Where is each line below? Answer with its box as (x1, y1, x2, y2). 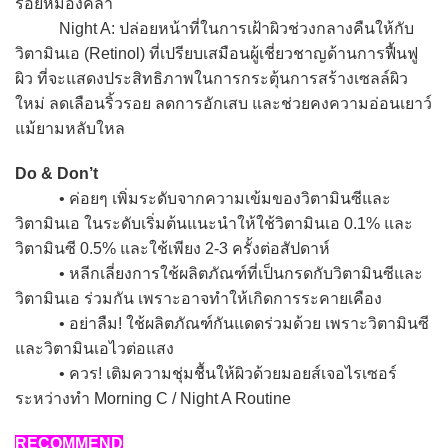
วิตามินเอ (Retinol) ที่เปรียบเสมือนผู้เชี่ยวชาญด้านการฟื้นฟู (15, 45, 418, 63)
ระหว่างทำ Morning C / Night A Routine (15, 390, 291, 408)
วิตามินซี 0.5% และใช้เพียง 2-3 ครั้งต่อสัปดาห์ (15, 240, 330, 258)
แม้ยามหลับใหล (15, 120, 125, 138)
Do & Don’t (15, 165, 98, 183)
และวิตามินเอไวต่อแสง (15, 340, 174, 358)
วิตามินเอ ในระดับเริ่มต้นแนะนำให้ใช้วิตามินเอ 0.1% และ (15, 215, 413, 233)
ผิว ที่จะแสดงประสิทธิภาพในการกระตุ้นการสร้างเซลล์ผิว (15, 70, 408, 88)
